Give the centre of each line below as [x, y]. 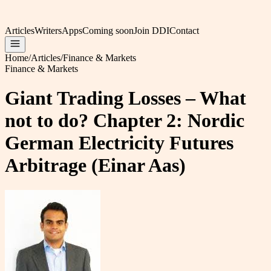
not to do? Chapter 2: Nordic [125, 121]
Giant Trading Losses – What [126, 98]
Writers [48, 31]
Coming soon [108, 31]
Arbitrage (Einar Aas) [95, 165]
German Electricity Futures [119, 143]
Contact [184, 31]
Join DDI [152, 31]
